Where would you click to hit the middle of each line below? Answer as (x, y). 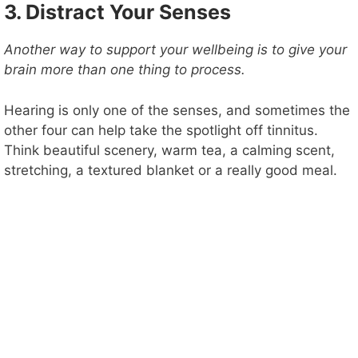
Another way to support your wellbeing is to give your (175, 50)
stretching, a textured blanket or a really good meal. (171, 170)
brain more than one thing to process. (125, 70)
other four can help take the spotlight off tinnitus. (161, 130)
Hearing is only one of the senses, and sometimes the (177, 110)
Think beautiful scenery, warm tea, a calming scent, (169, 150)
